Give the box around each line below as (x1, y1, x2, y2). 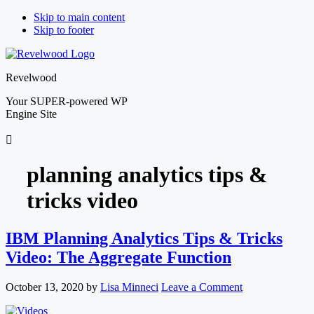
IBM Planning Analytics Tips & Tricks (6, 228, 282, 247)
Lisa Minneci (100, 280, 158, 293)
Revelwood (6, 71, 57, 83)
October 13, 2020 (6, 280, 83, 293)
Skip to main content (34, 11, 125, 23)
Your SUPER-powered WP (6, 95, 127, 107)
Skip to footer (34, 24, 94, 36)
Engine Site (6, 108, 57, 120)
